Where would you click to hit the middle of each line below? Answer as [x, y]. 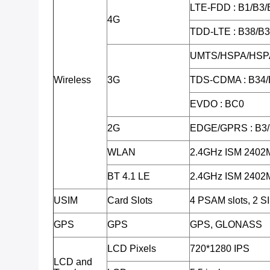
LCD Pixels [132, 249]
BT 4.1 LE [129, 176]
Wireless [72, 80]
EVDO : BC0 [217, 104]
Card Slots [130, 200]
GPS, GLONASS [226, 224]
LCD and [73, 262]
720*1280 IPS [220, 249]
